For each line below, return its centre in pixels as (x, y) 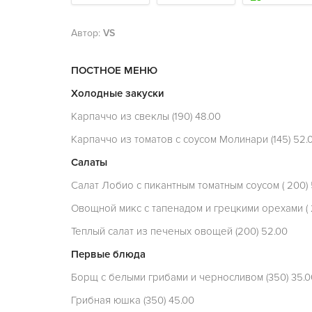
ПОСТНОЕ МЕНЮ (114, 70)
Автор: (87, 33)
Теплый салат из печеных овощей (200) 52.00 (179, 231)
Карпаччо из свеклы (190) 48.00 (146, 116)
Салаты (89, 162)
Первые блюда (108, 254)
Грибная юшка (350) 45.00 (133, 300)
